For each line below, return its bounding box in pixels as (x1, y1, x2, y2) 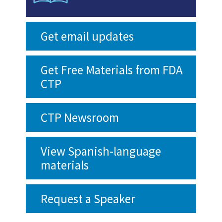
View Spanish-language (41, 143, 161, 160)
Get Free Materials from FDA (41, 62, 183, 78)
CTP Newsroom (41, 110, 119, 126)
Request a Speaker (41, 191, 135, 207)
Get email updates (41, 28, 134, 45)
